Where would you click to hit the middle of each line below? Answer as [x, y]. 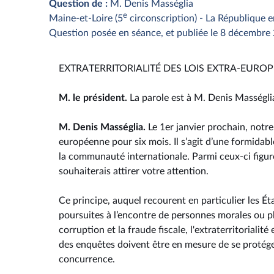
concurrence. [87, 260]
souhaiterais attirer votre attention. [134, 172]
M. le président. [94, 98]
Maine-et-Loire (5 [86, 18]
